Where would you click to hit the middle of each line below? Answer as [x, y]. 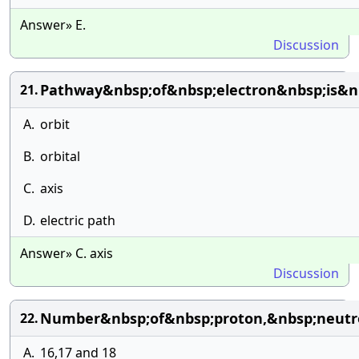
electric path [78, 220]
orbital [60, 156]
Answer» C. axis [67, 253]
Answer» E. [53, 25]
